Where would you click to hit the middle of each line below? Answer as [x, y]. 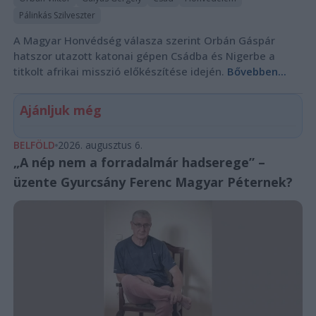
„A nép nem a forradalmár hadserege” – [139, 162]
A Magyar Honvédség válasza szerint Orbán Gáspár [144, 40]
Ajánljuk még [60, 110]
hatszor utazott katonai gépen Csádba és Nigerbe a [144, 55]
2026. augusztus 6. [100, 145]
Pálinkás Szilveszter [57, 15]
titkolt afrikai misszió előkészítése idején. [120, 71]
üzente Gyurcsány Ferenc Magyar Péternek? [153, 182]
